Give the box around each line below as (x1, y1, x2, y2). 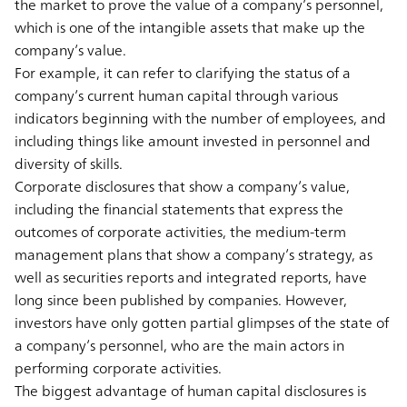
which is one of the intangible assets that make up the (15, 15, 365, 41)
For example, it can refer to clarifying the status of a (15, 60, 351, 86)
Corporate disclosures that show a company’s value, (15, 174, 350, 200)
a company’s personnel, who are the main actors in (15, 333, 344, 359)
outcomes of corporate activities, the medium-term (15, 219, 346, 245)
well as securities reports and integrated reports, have (15, 264, 367, 291)
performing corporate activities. (15, 355, 222, 382)
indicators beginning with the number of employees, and (15, 105, 386, 132)
